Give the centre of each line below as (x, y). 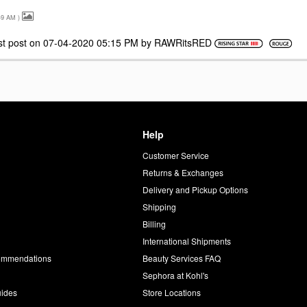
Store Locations (171, 292)
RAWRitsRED (183, 42)
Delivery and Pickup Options (195, 189)
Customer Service (175, 155)
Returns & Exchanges (183, 172)
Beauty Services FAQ (181, 258)
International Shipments (186, 241)
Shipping (159, 206)
